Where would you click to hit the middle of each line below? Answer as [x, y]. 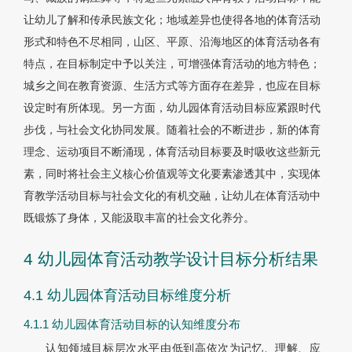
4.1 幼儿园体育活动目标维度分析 [127, 296]
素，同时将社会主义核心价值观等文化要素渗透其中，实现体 [172, 174]
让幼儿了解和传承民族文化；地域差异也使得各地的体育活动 [172, 20]
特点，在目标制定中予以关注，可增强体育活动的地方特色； [172, 64]
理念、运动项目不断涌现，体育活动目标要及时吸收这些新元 [172, 152]
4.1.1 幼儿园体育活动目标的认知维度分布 [132, 324]
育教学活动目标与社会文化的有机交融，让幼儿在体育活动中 [172, 196]
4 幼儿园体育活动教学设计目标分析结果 [171, 259]
